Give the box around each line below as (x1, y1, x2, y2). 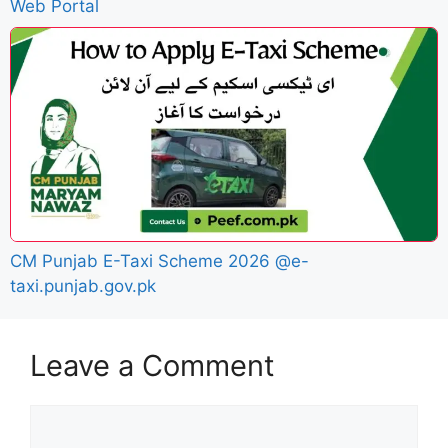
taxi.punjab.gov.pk (10, 275, 156, 296)
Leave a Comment (30, 347, 275, 383)
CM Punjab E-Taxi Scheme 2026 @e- (10, 250, 309, 271)
